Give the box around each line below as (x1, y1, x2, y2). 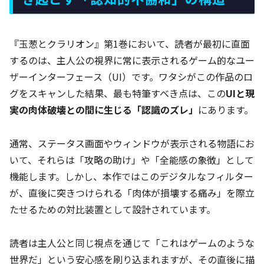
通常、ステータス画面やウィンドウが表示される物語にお (9, 136, 255, 150)
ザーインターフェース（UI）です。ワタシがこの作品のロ (9, 70, 253, 84)
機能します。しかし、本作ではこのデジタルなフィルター (9, 169, 253, 183)
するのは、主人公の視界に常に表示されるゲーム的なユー (9, 53, 255, 67)
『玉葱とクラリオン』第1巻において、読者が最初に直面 (9, 37, 250, 51)
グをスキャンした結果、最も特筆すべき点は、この (9, 86, 226, 100)
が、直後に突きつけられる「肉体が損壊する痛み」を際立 (9, 185, 255, 200)
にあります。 (198, 103, 253, 117)
